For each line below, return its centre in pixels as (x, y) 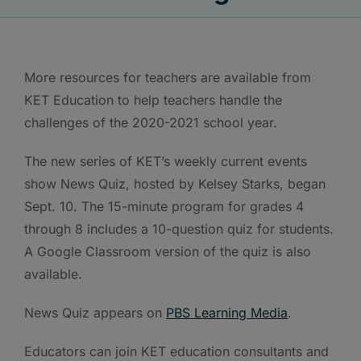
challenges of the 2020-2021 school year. (151, 122)
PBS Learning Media (227, 312)
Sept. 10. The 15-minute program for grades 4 (164, 206)
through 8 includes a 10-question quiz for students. (179, 228)
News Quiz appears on (95, 312)
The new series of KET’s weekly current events (166, 161)
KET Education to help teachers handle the (153, 100)
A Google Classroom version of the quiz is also (168, 251)
